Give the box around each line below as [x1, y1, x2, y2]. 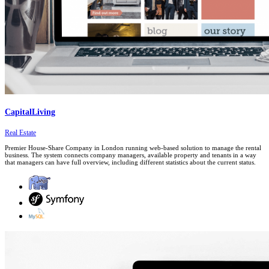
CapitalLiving [5, 107, 55, 117]
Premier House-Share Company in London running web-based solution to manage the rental [5, 144, 261, 152]
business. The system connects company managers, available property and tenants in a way [5, 151, 256, 159]
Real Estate [5, 128, 36, 138]
